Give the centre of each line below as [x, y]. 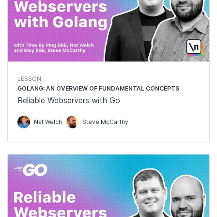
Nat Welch [48, 122]
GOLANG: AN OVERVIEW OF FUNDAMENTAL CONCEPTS [98, 88]
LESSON [29, 79]
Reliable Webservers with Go [69, 100]
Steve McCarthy [105, 122]
